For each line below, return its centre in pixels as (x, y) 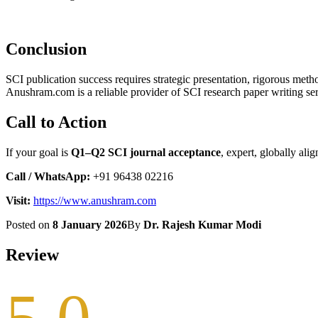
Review (32, 254)
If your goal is (38, 152)
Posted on (29, 224)
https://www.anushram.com (95, 200)
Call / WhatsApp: (48, 176)
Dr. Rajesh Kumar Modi (202, 224)
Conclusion (46, 49)
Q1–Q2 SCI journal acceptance (146, 152)
